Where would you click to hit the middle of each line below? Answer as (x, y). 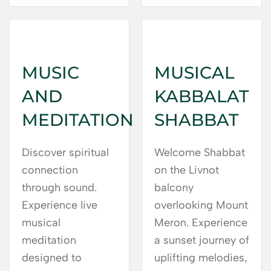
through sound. (59, 188)
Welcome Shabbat (200, 152)
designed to (52, 258)
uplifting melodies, (201, 258)
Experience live (60, 205)
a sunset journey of (202, 240)
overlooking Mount (201, 205)
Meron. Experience (201, 223)
